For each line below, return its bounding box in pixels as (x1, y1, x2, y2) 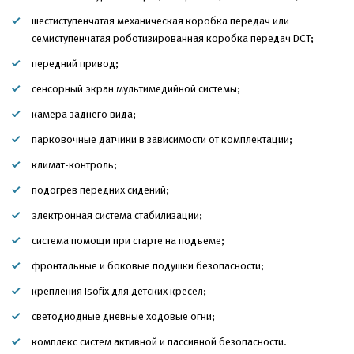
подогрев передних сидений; (32, 183, 169, 196)
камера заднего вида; (32, 107, 136, 120)
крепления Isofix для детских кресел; (32, 284, 206, 297)
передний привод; (32, 57, 119, 70)
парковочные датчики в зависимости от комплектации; (32, 133, 292, 145)
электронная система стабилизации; (32, 209, 202, 221)
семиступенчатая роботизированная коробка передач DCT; (32, 32, 314, 44)
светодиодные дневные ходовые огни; (32, 310, 215, 322)
